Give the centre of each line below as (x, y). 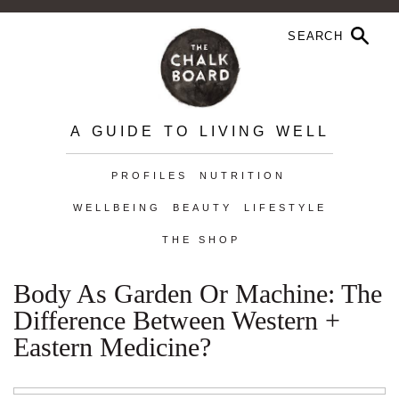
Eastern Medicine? (112, 347)
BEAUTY (202, 208)
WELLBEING (117, 208)
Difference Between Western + (177, 320)
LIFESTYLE (285, 208)
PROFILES (149, 175)
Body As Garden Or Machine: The (198, 293)
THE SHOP (201, 240)
